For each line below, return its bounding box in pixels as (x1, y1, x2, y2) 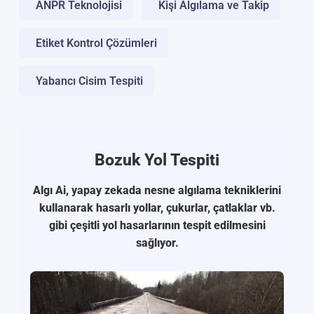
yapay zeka (71, 183, 129, 197)
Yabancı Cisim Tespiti (36, 74, 143, 88)
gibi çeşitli (48, 218, 102, 232)
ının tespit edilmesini (161, 218, 266, 232)
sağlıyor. (135, 235, 179, 250)
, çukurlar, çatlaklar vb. (160, 200, 275, 214)
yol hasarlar (102, 218, 162, 232)
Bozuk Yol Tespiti (95, 149, 219, 170)
